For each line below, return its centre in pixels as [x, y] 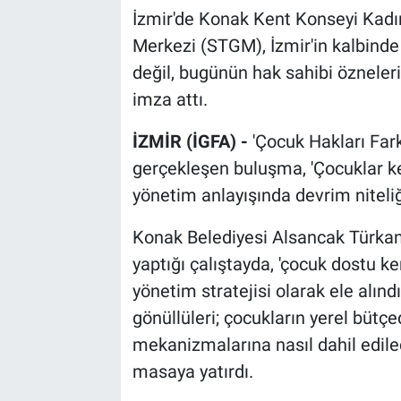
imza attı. [170, 99]
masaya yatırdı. [192, 371]
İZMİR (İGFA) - [192, 141]
